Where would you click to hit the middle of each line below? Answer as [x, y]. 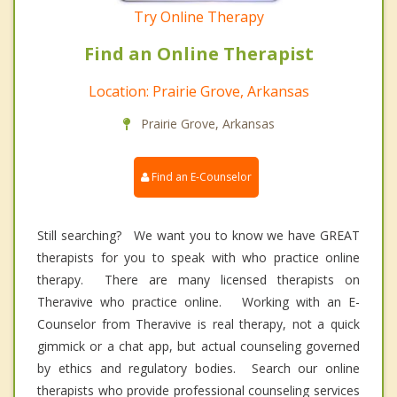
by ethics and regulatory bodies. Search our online [198, 368]
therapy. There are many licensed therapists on [198, 279]
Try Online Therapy [198, 16]
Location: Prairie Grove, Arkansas [198, 91]
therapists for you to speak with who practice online [198, 257]
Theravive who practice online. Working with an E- [198, 301]
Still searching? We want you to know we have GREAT [198, 235]
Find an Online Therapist [198, 53]
